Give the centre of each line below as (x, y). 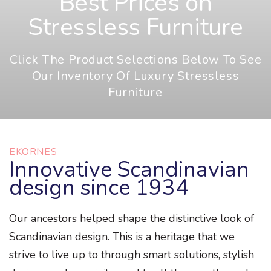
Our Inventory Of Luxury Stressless (135, 76)
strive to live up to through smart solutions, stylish (132, 255)
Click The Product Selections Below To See (135, 60)
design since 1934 (99, 188)
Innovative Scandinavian (129, 170)
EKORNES (33, 152)
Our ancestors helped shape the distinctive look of (132, 219)
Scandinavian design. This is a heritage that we (122, 237)
